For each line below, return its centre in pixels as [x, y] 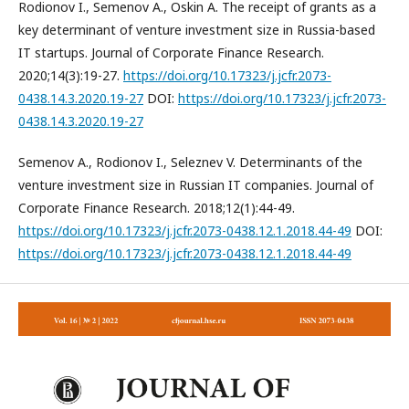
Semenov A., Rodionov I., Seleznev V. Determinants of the [190, 163]
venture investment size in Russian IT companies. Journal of [196, 185]
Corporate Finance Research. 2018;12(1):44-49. [157, 208]
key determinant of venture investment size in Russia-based [197, 30]
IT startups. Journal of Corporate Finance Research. [171, 53]
